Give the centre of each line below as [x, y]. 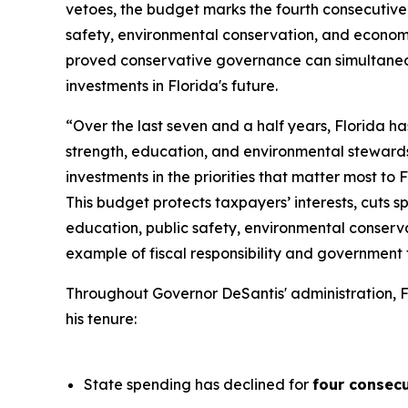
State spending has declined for [198, 385]
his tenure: [101, 319]
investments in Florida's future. [172, 86]
